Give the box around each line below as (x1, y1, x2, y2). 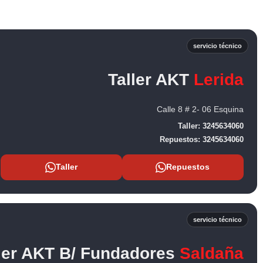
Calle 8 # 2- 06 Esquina (157, 104, 244, 114)
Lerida (194, 70, 244, 89)
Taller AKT (108, 70, 194, 89)
